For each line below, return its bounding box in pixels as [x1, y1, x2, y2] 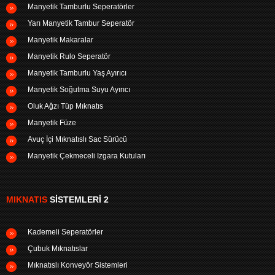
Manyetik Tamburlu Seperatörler [28, 2, 134, 11]
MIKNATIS [6, 195, 47, 204]
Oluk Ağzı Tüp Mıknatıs [28, 102, 103, 110]
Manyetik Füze [28, 118, 76, 127]
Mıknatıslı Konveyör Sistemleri [28, 261, 128, 269]
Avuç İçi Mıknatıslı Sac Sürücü [28, 135, 127, 144]
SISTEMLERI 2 [47, 195, 109, 204]
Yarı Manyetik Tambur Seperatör [28, 19, 134, 28]
